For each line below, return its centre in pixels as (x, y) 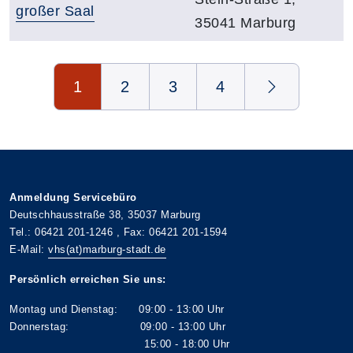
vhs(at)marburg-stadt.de (107, 249)
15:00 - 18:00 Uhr (120, 344)
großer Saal (55, 11)
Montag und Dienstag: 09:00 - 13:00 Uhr (117, 309)
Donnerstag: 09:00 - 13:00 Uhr (117, 327)
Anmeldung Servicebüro (73, 197)
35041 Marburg (245, 23)
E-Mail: (29, 249)
